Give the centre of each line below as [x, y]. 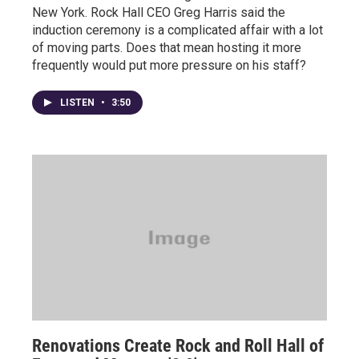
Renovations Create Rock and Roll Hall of [178, 346]
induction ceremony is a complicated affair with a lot [177, 30]
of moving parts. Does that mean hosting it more [167, 48]
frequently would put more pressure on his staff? [169, 65]
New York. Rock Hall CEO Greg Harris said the [159, 12]
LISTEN [79, 103]
